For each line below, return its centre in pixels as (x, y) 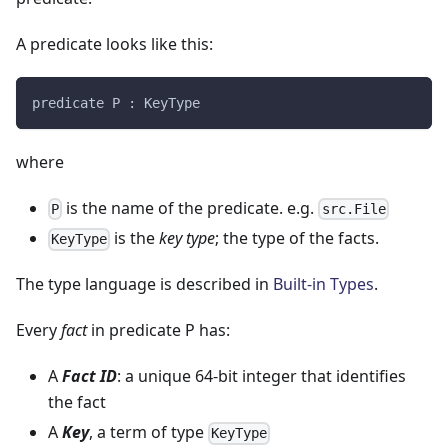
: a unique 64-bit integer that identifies (261, 376)
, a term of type (148, 432)
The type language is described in (144, 284)
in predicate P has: (158, 330)
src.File (353, 209)
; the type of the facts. (297, 238)
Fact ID (89, 376)
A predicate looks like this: (114, 44)
